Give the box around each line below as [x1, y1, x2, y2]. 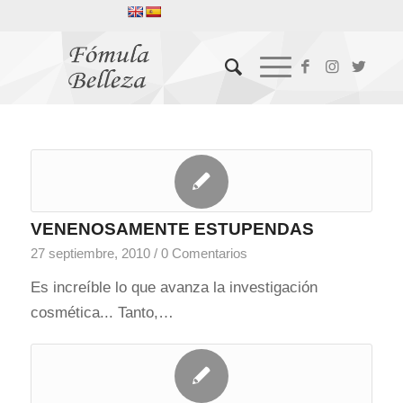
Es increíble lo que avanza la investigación [30, 279, 318, 296]
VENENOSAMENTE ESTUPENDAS [30, 219, 314, 238]
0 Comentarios [160, 246, 247, 261]
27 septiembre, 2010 [30, 246, 150, 261]
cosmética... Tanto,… [30, 304, 174, 321]
